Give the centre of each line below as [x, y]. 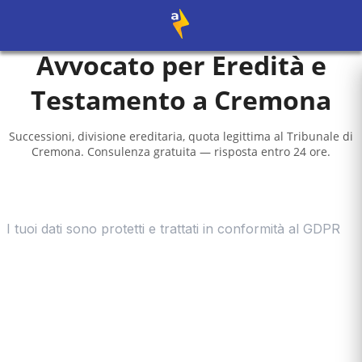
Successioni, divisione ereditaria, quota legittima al [148, 136]
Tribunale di [320, 136]
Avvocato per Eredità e [181, 65]
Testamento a [122, 100]
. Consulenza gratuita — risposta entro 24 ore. [206, 152]
